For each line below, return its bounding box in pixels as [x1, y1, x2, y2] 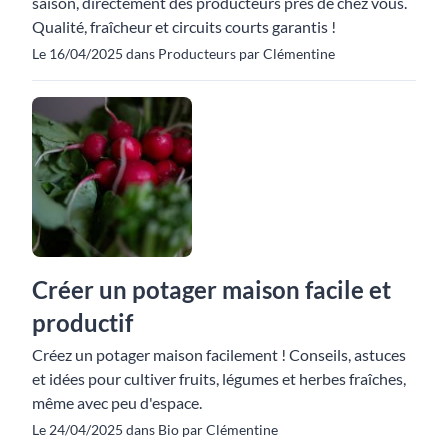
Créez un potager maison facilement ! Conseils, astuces [32, 345, 406, 364]
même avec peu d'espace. [32, 393, 202, 412]
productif [32, 308, 133, 337]
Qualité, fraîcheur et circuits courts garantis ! [32, 17, 336, 36]
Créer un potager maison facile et [32, 275, 391, 304]
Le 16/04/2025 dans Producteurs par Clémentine [32, 45, 335, 62]
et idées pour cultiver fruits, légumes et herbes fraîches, [32, 369, 406, 388]
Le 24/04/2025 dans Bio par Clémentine [32, 421, 278, 438]
